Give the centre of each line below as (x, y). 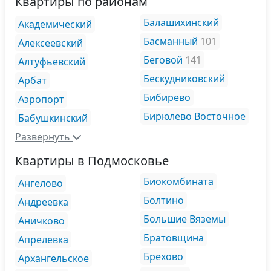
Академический (55, 24)
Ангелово (41, 183)
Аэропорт (41, 99)
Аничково (41, 221)
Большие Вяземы (184, 219)
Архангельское (54, 258)
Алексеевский (51, 43)
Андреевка (43, 202)
